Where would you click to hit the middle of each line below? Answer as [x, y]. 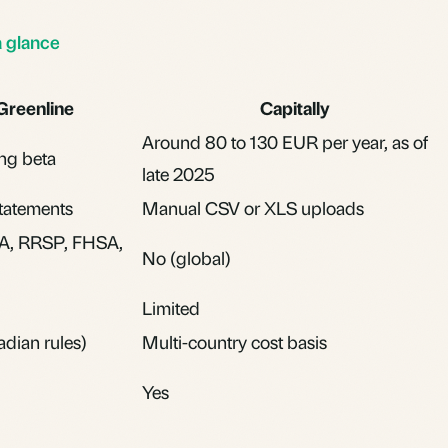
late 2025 [178, 173]
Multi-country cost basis [234, 341]
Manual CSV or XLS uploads [253, 207]
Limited [171, 307]
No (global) [186, 257]
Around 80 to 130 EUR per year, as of [285, 141]
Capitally [294, 107]
